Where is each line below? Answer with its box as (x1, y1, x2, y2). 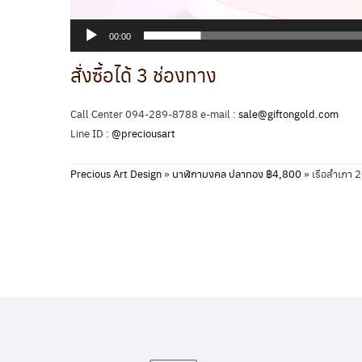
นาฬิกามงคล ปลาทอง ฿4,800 (172, 165, 301, 181)
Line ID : (70, 125, 112, 141)
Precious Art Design (70, 165, 162, 181)
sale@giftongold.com (238, 106, 339, 122)
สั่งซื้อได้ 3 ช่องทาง (70, 61, 217, 88)
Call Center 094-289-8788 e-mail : (70, 106, 238, 122)
